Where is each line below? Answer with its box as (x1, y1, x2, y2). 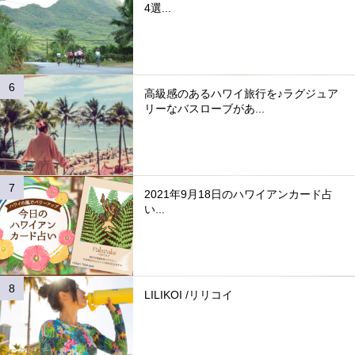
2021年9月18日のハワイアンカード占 (144, 188, 333, 201)
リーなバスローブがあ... (144, 102, 265, 116)
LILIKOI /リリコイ (144, 288, 233, 302)
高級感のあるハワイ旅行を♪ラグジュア (144, 87, 338, 101)
